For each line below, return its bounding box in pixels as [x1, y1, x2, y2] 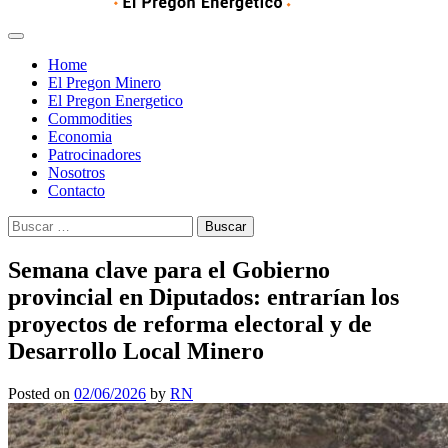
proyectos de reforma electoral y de [8, 310, 372, 337]
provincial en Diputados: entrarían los [8, 283, 399, 310]
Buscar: [7, 215, 55, 232]
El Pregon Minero [48, 74, 161, 91]
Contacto [48, 182, 105, 199]
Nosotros [48, 164, 105, 181]
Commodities [48, 110, 132, 127]
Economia [48, 128, 112, 145]
